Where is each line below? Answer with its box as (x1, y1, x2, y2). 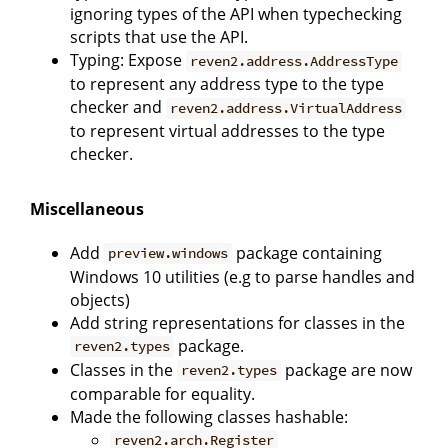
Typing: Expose (70, 49, 186, 72)
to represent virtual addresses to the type (70, 120, 385, 143)
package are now (281, 358, 413, 381)
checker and (70, 96, 166, 119)
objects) (70, 288, 130, 311)
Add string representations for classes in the (70, 311, 405, 334)
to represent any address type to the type (70, 73, 384, 96)
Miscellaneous (30, 198, 144, 221)
